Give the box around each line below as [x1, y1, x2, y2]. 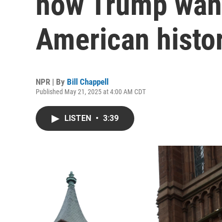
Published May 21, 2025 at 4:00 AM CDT [36, 88, 146, 96]
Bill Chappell [67, 77, 109, 87]
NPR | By [36, 77, 67, 87]
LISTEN [64, 113, 93, 123]
